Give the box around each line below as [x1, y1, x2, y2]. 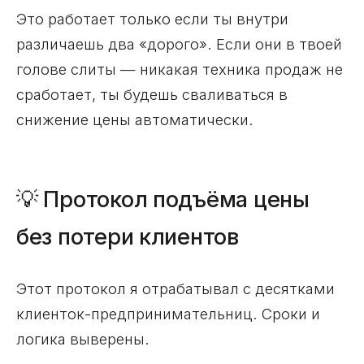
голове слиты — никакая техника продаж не [16, 59, 343, 78]
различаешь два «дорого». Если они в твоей [16, 34, 342, 53]
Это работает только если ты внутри [16, 9, 288, 28]
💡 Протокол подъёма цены [16, 185, 310, 213]
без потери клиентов [16, 223, 239, 250]
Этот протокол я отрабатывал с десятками [16, 279, 335, 297]
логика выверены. [16, 329, 149, 348]
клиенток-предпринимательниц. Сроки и [16, 304, 320, 323]
